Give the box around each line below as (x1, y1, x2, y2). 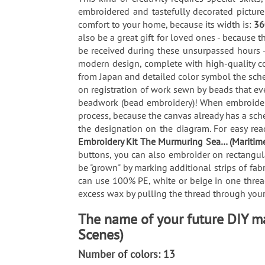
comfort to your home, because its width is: (78, 18, 254, 30)
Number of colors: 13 (78, 247, 178, 261)
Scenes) (78, 225, 127, 244)
